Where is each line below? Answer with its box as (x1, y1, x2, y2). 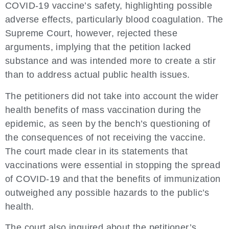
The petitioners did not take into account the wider (5, 90, 219, 101)
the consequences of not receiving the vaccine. (5, 132, 206, 143)
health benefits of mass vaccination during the (5, 104, 201, 115)
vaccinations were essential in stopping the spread (5, 159, 220, 170)
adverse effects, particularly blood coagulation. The (5, 14, 223, 25)
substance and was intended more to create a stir (5, 56, 216, 66)
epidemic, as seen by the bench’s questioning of (5, 118, 211, 129)
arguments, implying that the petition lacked (5, 42, 191, 53)
